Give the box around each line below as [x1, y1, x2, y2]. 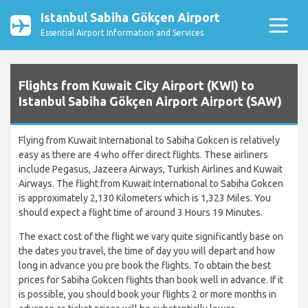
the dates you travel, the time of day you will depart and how [19, 245, 275, 257]
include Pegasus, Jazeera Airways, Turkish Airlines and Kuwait [19, 164, 283, 175]
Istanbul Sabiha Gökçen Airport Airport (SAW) [19, 94, 282, 109]
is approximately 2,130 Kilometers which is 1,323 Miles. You [19, 192, 271, 204]
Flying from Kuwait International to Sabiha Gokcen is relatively [19, 135, 280, 146]
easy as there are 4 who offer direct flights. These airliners [19, 149, 268, 161]
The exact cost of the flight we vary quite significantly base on [19, 231, 283, 243]
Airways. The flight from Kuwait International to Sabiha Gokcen [19, 178, 283, 190]
